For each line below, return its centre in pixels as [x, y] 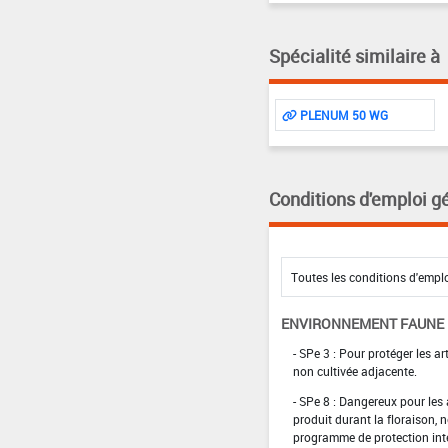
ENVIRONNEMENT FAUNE [362, 323]
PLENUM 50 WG [342, 114]
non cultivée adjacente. [354, 370]
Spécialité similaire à [354, 55]
